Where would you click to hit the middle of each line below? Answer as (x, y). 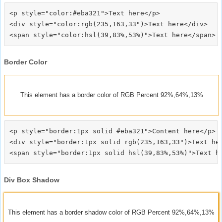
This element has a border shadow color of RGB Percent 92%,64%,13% (111, 212)
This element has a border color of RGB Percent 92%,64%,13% (111, 95)
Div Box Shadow (32, 180)
